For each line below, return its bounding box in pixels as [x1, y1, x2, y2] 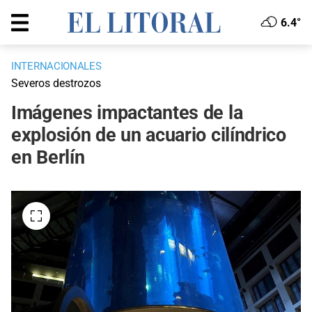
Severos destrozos [11, 77, 101, 91]
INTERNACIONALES [11, 60, 102, 73]
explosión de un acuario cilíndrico [11, 124, 286, 147]
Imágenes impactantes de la [11, 102, 243, 125]
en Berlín [11, 146, 85, 169]
